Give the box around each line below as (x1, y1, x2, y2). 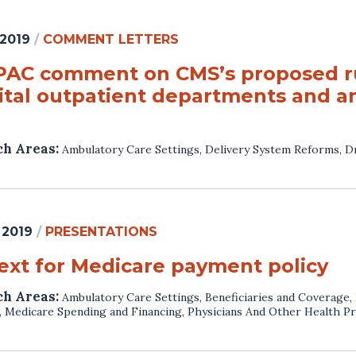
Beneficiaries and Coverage (205, 289, 350, 304)
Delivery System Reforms (205, 141, 339, 157)
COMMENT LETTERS (43, 31, 179, 47)
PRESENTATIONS (45, 223, 157, 239)
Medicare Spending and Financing (5, 304, 182, 319)
